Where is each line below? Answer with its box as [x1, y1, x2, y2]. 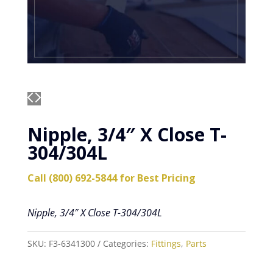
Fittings [151, 238, 181, 250]
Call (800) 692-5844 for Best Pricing [27, 171, 196, 185]
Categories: [102, 238, 151, 250]
